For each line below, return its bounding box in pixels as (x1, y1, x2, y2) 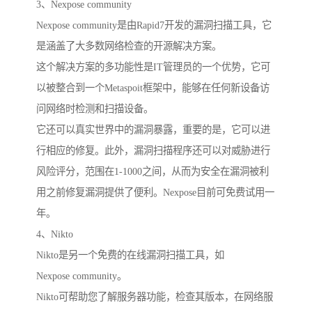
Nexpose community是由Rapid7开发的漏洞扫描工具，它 (36, 19, 272, 31)
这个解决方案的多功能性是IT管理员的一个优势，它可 (36, 61, 270, 73)
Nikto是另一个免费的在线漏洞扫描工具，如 (36, 249, 224, 261)
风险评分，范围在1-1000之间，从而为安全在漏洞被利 (36, 166, 269, 178)
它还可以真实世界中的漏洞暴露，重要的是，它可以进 (36, 124, 270, 136)
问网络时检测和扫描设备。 (36, 103, 153, 115)
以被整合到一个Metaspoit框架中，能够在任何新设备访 (36, 82, 270, 94)
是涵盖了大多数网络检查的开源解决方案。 (36, 40, 221, 52)
